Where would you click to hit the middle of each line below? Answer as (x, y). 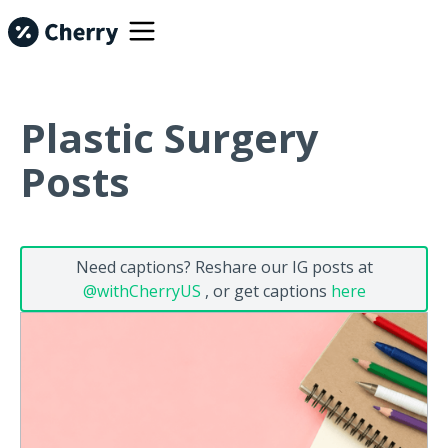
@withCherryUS (141, 291)
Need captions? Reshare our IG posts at (224, 267)
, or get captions (265, 291)
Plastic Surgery (169, 137)
